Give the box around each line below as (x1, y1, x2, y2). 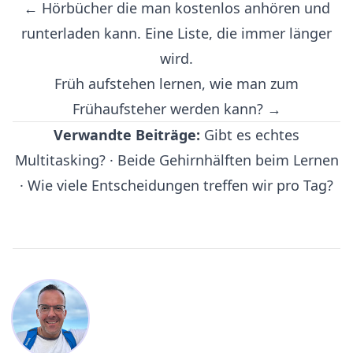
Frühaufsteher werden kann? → (72, 98, 281, 118)
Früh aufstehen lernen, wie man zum (54, 73, 299, 93)
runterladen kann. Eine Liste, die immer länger (21, 23, 332, 43)
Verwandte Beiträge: (54, 124, 200, 144)
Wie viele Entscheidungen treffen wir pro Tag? (28, 175, 333, 195)
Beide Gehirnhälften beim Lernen (117, 150, 339, 169)
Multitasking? (14, 150, 106, 169)
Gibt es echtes (204, 124, 299, 144)
